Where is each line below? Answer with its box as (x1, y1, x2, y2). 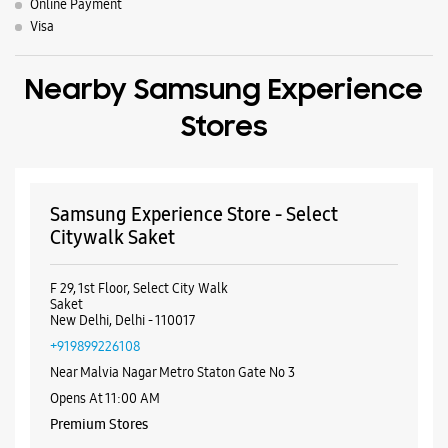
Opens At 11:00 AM (50, 389, 160, 408)
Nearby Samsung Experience (25, 77, 423, 108)
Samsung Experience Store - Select (50, 202, 338, 227)
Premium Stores (50, 415, 148, 434)
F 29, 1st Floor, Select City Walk (50, 279, 228, 298)
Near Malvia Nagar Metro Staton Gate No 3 (50, 363, 295, 382)
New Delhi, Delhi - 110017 (50, 311, 195, 330)
